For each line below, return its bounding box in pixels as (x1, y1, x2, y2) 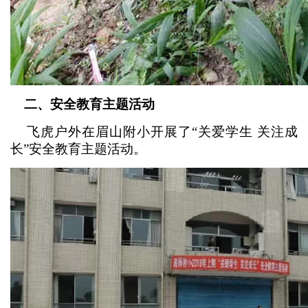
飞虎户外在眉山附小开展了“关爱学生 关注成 (10, 124, 298, 139)
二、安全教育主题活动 (21, 97, 155, 111)
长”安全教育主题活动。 (10, 142, 146, 156)
